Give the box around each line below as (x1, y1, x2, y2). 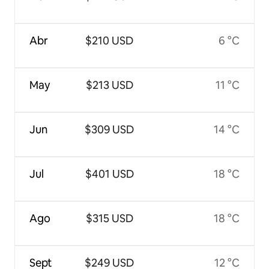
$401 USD (85, 167, 134, 181)
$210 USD (85, 34, 134, 48)
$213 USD (85, 78, 133, 92)
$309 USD (85, 122, 134, 137)
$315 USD (85, 211, 133, 226)
